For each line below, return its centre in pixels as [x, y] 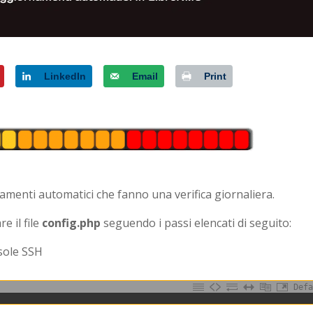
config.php [73, 223]
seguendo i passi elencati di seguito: [198, 223]
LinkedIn [65, 77]
